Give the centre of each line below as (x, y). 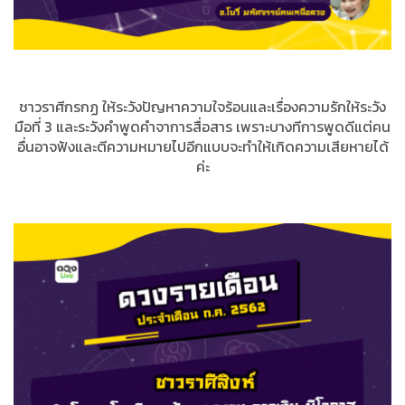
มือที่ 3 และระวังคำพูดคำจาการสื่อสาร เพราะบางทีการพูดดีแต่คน (202, 127)
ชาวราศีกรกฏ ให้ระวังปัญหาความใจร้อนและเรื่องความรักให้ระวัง (202, 107)
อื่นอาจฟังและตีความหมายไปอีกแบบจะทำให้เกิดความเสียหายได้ (202, 147)
